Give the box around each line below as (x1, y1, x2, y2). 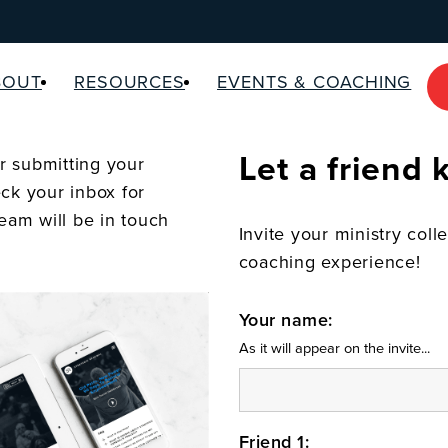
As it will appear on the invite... (238, 340, 430, 357)
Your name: (238, 309, 333, 331)
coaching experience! (238, 251, 421, 273)
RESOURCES (73, 71, 186, 93)
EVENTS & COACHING (217, 71, 412, 93)
